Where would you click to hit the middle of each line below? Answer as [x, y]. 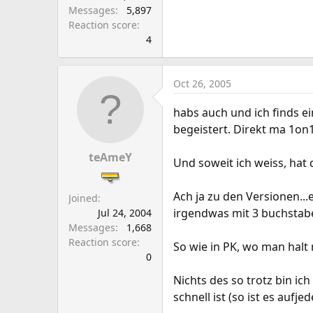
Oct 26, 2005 [202, 83]
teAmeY [110, 157]
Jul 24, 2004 [125, 213]
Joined [83, 198]
